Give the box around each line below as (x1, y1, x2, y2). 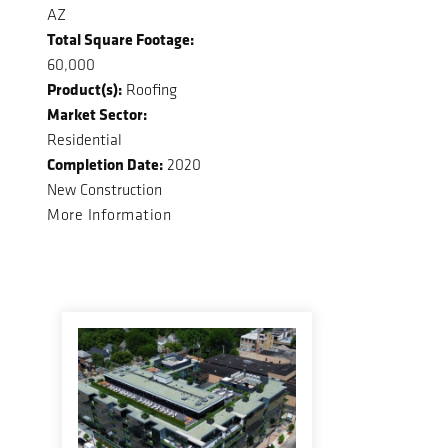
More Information (47, 204, 171, 224)
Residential (47, 129, 122, 149)
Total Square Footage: (47, 27, 194, 50)
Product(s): (47, 77, 122, 100)
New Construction (47, 179, 162, 199)
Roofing (122, 79, 177, 99)
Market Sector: (47, 102, 147, 125)
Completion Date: (47, 152, 163, 175)
